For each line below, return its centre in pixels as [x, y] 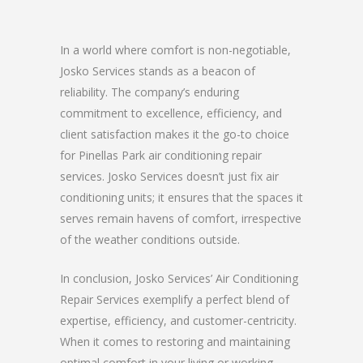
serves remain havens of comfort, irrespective [181, 218]
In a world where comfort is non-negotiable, [175, 49]
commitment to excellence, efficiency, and [171, 113]
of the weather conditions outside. [150, 239]
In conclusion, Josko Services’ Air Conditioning [179, 278]
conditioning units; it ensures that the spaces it [181, 197]
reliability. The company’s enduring [149, 92]
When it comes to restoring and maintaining [175, 341]
